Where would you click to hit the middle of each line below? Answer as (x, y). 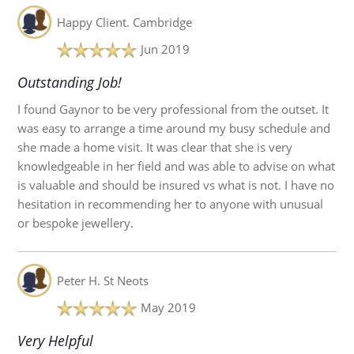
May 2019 (168, 307)
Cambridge (162, 22)
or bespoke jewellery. (76, 222)
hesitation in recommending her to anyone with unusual (171, 203)
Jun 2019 (165, 49)
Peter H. (80, 280)
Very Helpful (56, 340)
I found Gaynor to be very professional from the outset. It (173, 109)
